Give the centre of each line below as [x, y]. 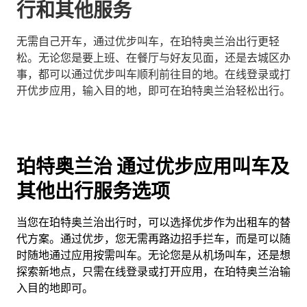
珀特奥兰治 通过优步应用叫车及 [153, 167]
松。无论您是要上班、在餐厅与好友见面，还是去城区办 [153, 58]
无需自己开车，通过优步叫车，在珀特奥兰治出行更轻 [148, 41]
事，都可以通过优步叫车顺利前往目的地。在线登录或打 [153, 74]
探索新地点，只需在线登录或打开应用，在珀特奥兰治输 [153, 272]
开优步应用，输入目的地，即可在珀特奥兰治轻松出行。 [153, 91]
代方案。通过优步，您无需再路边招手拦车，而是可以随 [153, 239]
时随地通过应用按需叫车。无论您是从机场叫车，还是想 [153, 255]
